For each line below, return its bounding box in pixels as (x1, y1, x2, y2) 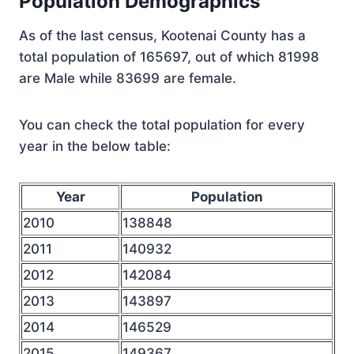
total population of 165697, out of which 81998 (19, 49, 319, 65)
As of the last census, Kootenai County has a (19, 28, 306, 43)
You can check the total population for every (19, 117, 305, 133)
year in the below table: (19, 138, 171, 154)
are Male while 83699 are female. (19, 70, 236, 86)
